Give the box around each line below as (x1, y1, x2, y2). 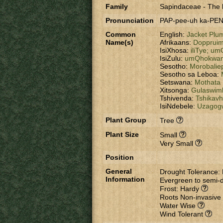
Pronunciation (106, 16, 154, 24)
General (106, 167, 132, 175)
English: (160, 30, 187, 38)
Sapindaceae (160, 2, 201, 10)
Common (106, 30, 136, 38)
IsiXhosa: (160, 46, 191, 54)
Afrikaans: (160, 38, 193, 46)
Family (106, 2, 128, 10)
